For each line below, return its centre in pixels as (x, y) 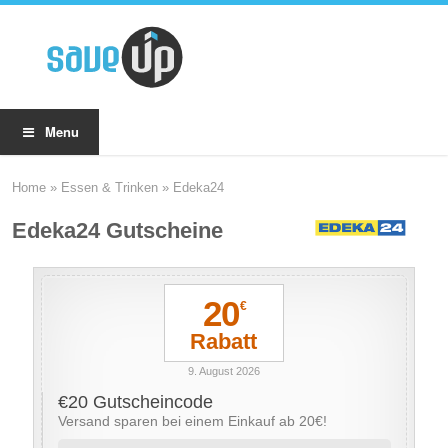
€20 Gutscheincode (136, 402)
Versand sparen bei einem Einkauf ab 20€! (193, 421)
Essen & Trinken (110, 187)
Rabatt (224, 341)
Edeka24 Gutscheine (118, 230)
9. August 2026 (223, 371)
